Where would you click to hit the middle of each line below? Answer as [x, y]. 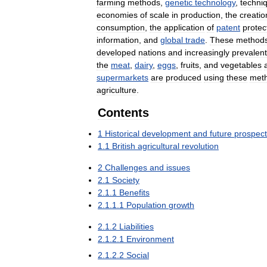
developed [116, 52]
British [124, 146]
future [221, 133]
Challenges [126, 167]
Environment [150, 239]
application [184, 27]
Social [138, 255]
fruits [190, 65]
